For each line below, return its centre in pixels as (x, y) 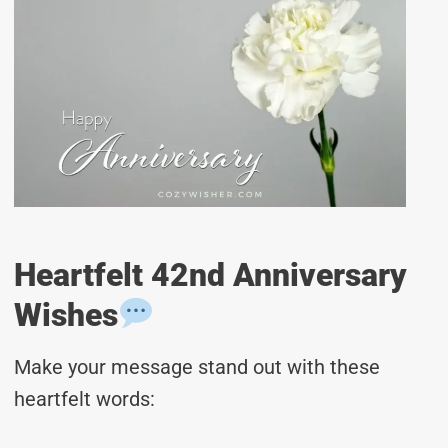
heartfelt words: (84, 398)
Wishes (66, 314)
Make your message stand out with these (197, 366)
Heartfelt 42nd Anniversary (210, 274)
